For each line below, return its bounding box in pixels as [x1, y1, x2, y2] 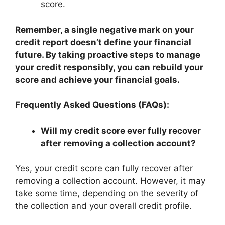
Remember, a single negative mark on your [15, 24, 194, 35]
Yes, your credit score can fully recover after [15, 163, 193, 173]
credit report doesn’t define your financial [15, 37, 191, 47]
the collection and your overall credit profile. [15, 201, 192, 211]
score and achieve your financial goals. [15, 74, 180, 85]
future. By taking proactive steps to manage [15, 49, 200, 60]
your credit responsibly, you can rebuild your [15, 62, 203, 72]
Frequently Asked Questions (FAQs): [15, 100, 169, 110]
